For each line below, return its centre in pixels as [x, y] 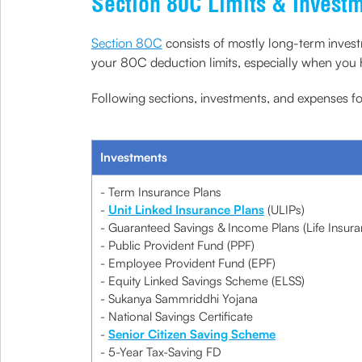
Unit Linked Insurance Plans [186, 210]
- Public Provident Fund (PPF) [177, 245]
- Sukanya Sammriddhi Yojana [179, 299]
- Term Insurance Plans [160, 192]
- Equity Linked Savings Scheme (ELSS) [202, 281]
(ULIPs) [284, 210]
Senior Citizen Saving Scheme [192, 334]
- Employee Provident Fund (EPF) [187, 263]
